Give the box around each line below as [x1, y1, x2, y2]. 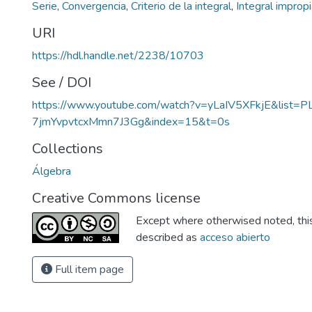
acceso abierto [200, 230, 270, 245]
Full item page [52, 262, 124, 277]
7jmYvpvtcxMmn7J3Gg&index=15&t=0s [32, 114, 230, 130]
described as [136, 230, 200, 245]
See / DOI [32, 73, 91, 92]
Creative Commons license [32, 189, 201, 208]
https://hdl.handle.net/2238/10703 [32, 48, 204, 63]
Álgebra [32, 164, 71, 179]
